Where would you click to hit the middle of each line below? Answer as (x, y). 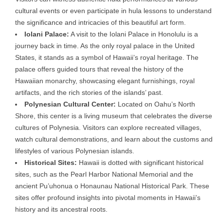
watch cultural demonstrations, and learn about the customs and (114, 139)
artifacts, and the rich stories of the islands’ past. (89, 92)
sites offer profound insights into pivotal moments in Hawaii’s (108, 197)
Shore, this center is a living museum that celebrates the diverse (114, 116)
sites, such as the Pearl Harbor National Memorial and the (104, 174)
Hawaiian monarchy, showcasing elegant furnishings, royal (105, 81)
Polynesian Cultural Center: (70, 104)
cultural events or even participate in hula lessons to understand (113, 10)
